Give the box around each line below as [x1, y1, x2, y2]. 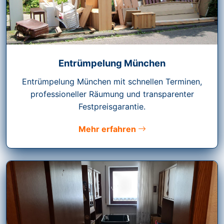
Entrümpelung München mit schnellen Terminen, [22, 76, 202, 87]
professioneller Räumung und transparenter [30, 89, 194, 99]
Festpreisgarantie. [78, 101, 145, 112]
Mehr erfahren [78, 124, 138, 134]
